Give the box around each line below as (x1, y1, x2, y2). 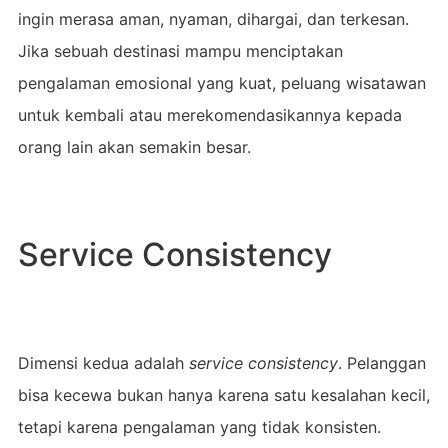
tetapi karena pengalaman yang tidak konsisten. (17, 416, 381, 437)
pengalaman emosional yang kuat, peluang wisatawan (17, 72, 426, 93)
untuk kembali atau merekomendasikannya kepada (17, 104, 402, 125)
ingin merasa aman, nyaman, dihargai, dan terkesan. (17, 8, 409, 29)
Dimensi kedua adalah (17, 352, 189, 373)
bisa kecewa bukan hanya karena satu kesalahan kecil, (17, 384, 430, 405)
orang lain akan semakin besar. (17, 136, 251, 157)
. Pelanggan (337, 352, 426, 373)
